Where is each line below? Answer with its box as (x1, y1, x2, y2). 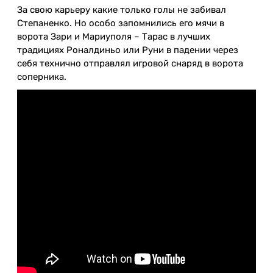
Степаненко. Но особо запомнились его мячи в (17, 18, 224, 29)
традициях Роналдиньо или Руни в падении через (17, 44, 238, 56)
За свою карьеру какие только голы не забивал (17, 4, 226, 16)
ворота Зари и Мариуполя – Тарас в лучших (17, 31, 210, 43)
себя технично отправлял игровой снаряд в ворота (17, 58, 243, 69)
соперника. (17, 71, 69, 83)
